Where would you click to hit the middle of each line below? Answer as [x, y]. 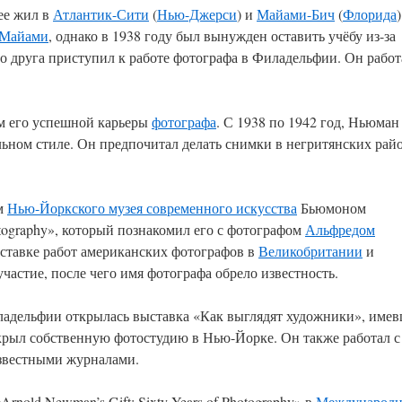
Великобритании [310, 251]
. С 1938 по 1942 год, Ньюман [308, 122]
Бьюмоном [332, 208]
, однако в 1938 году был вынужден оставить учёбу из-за [222, 35]
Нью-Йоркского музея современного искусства [152, 208]
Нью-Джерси [197, 14]
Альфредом [340, 229]
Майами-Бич [296, 14]
